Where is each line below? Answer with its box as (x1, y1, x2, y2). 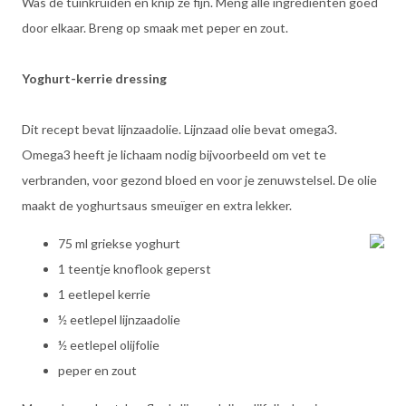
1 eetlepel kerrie (58, 286, 150, 302)
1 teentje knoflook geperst (58, 261, 211, 276)
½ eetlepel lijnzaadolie (58, 312, 180, 327)
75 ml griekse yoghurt (58, 236, 180, 251)
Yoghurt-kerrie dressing (22, 71, 167, 86)
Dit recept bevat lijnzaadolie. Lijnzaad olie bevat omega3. (22, 121, 337, 137)
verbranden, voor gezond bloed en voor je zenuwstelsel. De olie (22, 172, 377, 188)
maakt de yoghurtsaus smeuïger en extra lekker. (22, 198, 292, 213)
